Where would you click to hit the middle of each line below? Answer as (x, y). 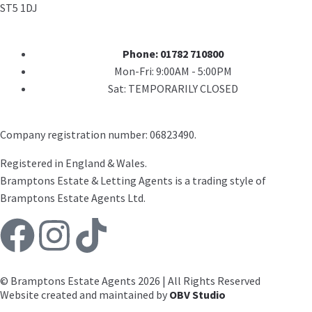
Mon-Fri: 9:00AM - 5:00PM (173, 71)
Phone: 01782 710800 (173, 54)
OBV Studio (197, 295)
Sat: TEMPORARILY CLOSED (173, 89)
